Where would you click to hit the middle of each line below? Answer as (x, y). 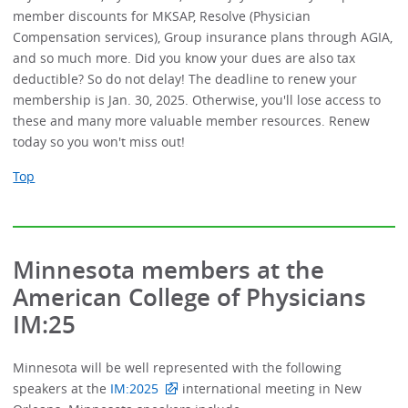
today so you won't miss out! (99, 142)
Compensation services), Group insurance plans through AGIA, (203, 37)
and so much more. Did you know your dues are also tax (184, 58)
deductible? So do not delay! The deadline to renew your (185, 79)
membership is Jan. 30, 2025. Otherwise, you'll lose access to (197, 100)
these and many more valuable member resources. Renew (192, 121)
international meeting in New (270, 388)
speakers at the (60, 388)
